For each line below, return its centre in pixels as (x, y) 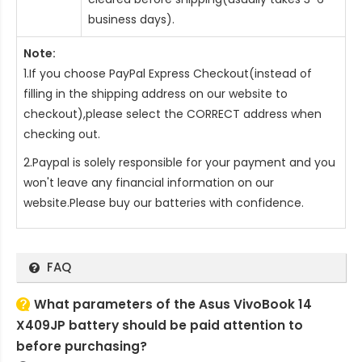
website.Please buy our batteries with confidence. (164, 203)
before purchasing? (82, 347)
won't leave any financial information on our (149, 183)
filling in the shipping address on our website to (156, 94)
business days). (131, 20)
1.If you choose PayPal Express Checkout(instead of (168, 74)
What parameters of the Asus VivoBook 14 (173, 305)
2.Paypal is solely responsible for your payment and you (179, 163)
